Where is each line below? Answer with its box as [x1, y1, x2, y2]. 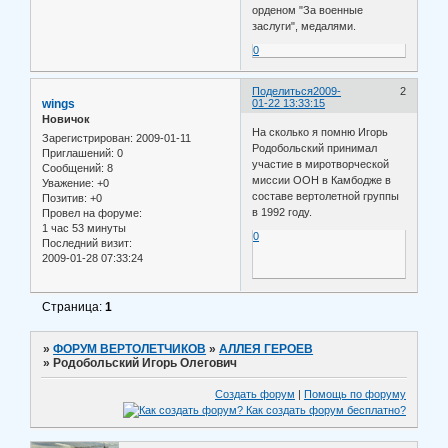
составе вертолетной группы [252, 190, 400, 203]
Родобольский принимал [252, 142, 378, 155]
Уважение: [42, 177, 94, 190]
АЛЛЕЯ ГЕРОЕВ [219, 341, 314, 356]
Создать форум [215, 388, 295, 401]
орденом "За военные [252, 3, 364, 16]
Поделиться [252, 84, 314, 97]
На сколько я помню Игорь [252, 126, 389, 139]
